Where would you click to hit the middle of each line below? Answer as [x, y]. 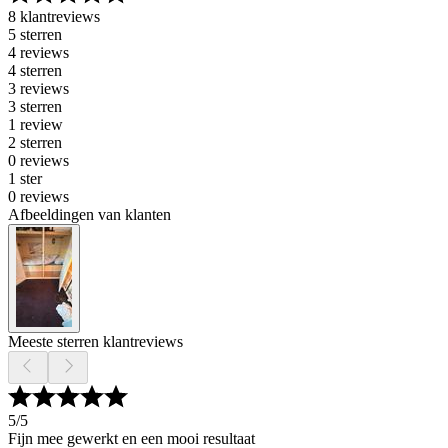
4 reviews [38, 52]
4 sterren [35, 70]
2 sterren [35, 142]
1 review [35, 124]
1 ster [25, 178]
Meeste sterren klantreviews [95, 341]
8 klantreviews [54, 16]
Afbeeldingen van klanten [89, 214]
